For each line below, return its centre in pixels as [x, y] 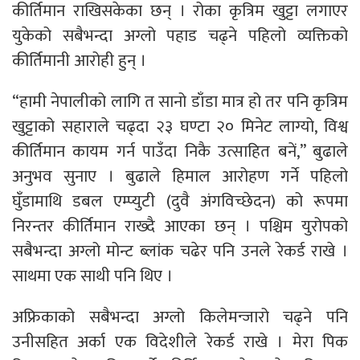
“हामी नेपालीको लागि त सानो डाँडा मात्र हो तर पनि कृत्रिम [180, 101]
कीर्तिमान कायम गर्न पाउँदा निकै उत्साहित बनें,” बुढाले [180, 151]
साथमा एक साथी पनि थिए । [94, 276]
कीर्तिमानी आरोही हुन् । [81, 60]
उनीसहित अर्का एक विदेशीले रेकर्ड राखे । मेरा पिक [180, 342]
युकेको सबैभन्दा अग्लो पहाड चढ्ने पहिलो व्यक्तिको [180, 35]
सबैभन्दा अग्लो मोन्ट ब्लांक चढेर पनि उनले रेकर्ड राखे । [180, 251]
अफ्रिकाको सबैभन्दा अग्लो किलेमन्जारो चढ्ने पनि [180, 317]
